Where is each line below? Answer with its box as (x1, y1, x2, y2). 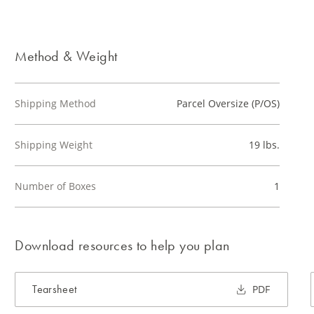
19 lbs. (248, 138, 280, 151)
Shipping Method (15, 97, 97, 110)
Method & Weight (15, 47, 118, 65)
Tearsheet (32, 282, 77, 296)
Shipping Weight (15, 138, 93, 151)
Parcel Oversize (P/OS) (176, 97, 280, 110)
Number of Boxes (15, 179, 97, 193)
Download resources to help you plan (15, 236, 230, 254)
